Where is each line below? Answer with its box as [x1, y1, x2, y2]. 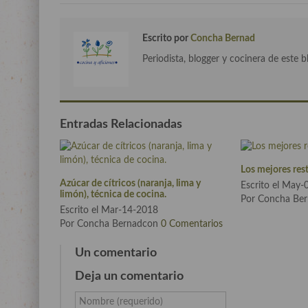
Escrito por [142, 34, 190, 43]
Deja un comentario [75, 270, 184, 283]
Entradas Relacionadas [60, 118, 182, 130]
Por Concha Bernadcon [60, 219, 161, 230]
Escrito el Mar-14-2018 [60, 206, 158, 216]
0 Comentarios [161, 219, 223, 230]
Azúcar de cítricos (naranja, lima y [60, 178, 201, 188]
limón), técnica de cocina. [60, 189, 166, 199]
